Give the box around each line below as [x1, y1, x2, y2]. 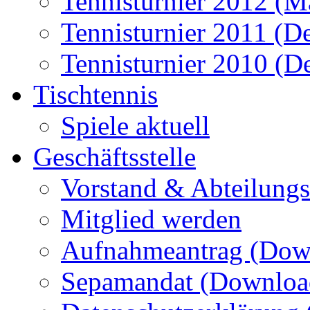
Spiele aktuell [61, 111, 210, 140]
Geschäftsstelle [33, 142, 196, 172]
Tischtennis [33, 80, 158, 109]
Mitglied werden [61, 204, 241, 234]
